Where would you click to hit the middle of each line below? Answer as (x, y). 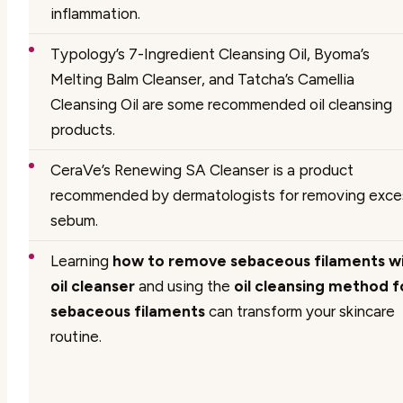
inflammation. (95, 13)
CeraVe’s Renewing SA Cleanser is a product (202, 170)
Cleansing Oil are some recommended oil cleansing (221, 104)
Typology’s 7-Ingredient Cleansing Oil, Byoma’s (210, 54)
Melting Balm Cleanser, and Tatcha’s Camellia (202, 79)
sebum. (74, 220)
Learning (81, 260)
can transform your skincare (300, 311)
